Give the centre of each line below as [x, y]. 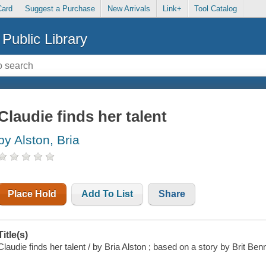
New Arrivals [129, 9]
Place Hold [32, 194]
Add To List [107, 194]
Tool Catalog [216, 9]
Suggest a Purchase [60, 9]
